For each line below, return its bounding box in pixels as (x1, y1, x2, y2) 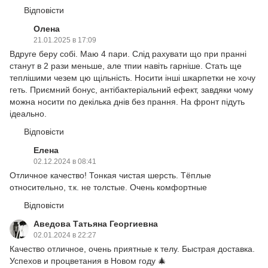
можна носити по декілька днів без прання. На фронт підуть (10, 97, 245, 107)
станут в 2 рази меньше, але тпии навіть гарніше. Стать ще (10, 61, 242, 71)
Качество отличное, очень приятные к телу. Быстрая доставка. (10, 244, 255, 254)
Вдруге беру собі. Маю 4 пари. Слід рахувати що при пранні (10, 49, 246, 59)
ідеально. (10, 109, 47, 119)
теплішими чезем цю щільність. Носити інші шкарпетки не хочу (10, 73, 255, 83)
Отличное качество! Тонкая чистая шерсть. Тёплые (10, 170, 211, 181)
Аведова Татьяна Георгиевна (33, 219, 158, 229)
